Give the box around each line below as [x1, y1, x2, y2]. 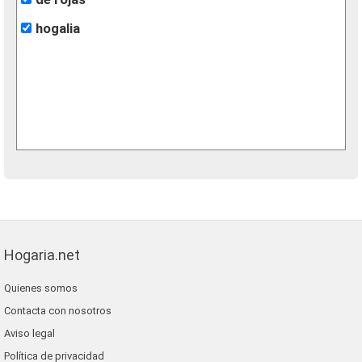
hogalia [36, 21, 80, 36]
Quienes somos [4, 282, 78, 294]
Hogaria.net [4, 246, 80, 263]
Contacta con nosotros [4, 305, 112, 317]
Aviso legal [4, 327, 55, 339]
